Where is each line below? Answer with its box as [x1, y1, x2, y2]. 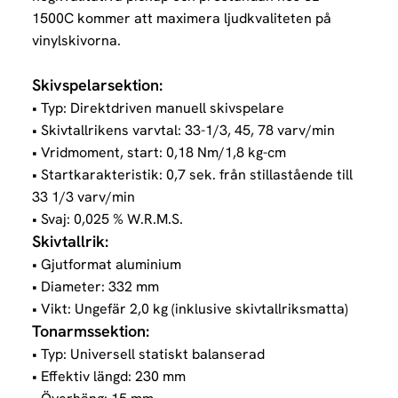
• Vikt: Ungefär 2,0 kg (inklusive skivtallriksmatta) [32, 299, 348, 319]
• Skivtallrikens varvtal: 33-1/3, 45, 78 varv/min [32, 121, 335, 140]
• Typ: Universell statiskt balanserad [32, 345, 265, 364]
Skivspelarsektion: [32, 75, 163, 96]
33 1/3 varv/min [32, 187, 135, 207]
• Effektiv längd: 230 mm [32, 367, 186, 386]
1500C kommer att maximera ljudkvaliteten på [32, 9, 331, 28]
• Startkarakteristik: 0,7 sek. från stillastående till [32, 165, 353, 185]
